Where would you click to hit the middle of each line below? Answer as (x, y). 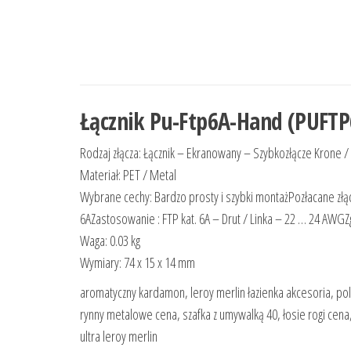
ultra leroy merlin (119, 337)
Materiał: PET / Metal (128, 175)
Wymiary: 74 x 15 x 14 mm (138, 263)
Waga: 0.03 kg (110, 241)
